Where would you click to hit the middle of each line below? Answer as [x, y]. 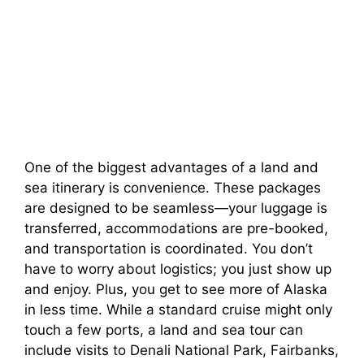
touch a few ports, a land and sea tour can [164, 330]
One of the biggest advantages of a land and [171, 168]
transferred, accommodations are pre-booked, [176, 229]
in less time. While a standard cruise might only [178, 310]
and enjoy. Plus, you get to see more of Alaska [176, 290]
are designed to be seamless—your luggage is [176, 208]
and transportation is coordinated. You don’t [169, 249]
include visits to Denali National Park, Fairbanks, [182, 351]
